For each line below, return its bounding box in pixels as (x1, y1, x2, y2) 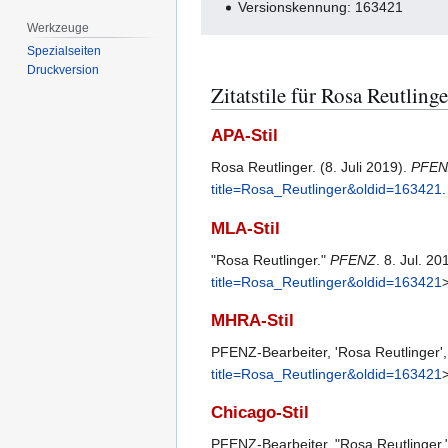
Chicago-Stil (211, 403, 309, 423)
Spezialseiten (27, 44, 102, 59)
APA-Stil (211, 126, 278, 146)
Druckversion (27, 63, 100, 78)
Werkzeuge (27, 20, 90, 35)
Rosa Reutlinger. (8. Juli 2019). (211, 159, 411, 176)
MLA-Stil (211, 218, 280, 238)
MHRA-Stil (211, 311, 294, 331)
